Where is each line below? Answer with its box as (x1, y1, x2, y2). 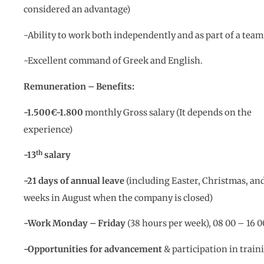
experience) (24, 124, 72, 135)
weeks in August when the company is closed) (24, 192, 213, 203)
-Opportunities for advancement (24, 243, 162, 255)
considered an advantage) (24, 4, 130, 15)
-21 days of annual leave (24, 175, 124, 186)
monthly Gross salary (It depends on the (83, 107, 252, 118)
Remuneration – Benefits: (24, 81, 134, 92)
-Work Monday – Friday (24, 218, 126, 229)
